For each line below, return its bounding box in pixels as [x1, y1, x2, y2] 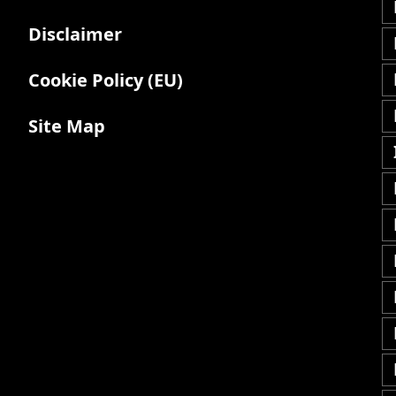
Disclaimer [27, 22, 122, 46]
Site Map [27, 114, 105, 138]
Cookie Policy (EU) [27, 68, 183, 92]
